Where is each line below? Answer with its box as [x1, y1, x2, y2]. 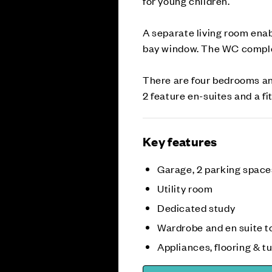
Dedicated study [157, 201, 236, 215]
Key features [143, 133, 217, 150]
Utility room [157, 182, 213, 195]
